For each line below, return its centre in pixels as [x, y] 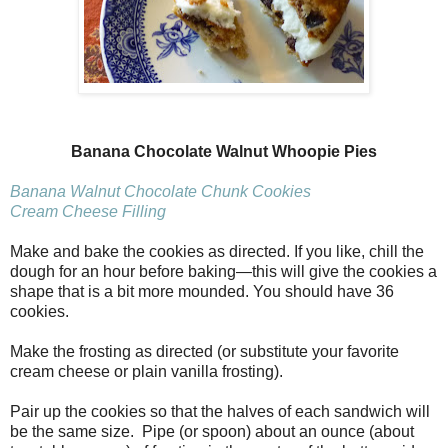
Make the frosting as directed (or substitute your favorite [204, 352]
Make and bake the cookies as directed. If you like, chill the [217, 252]
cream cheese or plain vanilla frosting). [146, 372]
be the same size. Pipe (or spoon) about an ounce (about [212, 432]
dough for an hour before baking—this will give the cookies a [223, 272]
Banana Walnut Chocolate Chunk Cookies [160, 192]
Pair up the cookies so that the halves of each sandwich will [220, 412]
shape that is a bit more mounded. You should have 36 [202, 292]
